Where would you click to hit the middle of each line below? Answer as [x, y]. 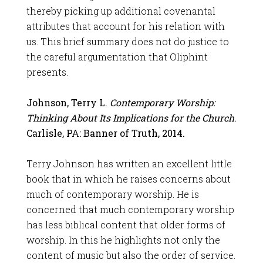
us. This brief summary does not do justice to [127, 41]
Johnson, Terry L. [68, 102]
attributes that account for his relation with [125, 26]
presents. [47, 72]
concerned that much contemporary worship [130, 209]
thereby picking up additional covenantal [121, 11]
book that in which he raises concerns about [128, 179]
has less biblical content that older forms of [126, 225]
